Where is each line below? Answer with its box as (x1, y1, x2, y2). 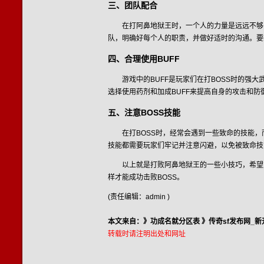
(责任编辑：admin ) (108, 193, 170, 202)
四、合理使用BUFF (108, 54, 180, 64)
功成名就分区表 (150, 217, 200, 226)
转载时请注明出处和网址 (108, 230, 186, 239)
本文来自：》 (108, 217, 150, 226)
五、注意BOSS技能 (108, 108, 180, 118)
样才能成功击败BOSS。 (108, 173, 184, 182)
